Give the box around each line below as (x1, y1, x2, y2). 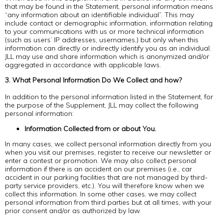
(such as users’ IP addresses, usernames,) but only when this (5, 35, 198, 44)
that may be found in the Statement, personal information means (5, 2, 213, 11)
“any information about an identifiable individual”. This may (5, 10, 194, 19)
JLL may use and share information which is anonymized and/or (5, 52, 209, 61)
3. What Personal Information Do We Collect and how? (5, 76, 182, 84)
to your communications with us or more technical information (5, 27, 204, 36)
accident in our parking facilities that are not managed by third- (5, 173, 208, 182)
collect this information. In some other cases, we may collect (5, 190, 196, 198)
